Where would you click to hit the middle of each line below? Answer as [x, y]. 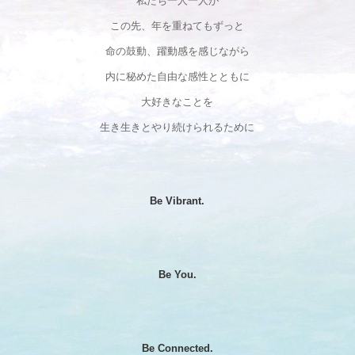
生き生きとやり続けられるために [177, 128]
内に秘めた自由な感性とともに [177, 77]
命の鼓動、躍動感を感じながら [177, 51]
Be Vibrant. [177, 201]
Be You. [177, 275]
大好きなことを [177, 102]
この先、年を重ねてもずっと [177, 25]
